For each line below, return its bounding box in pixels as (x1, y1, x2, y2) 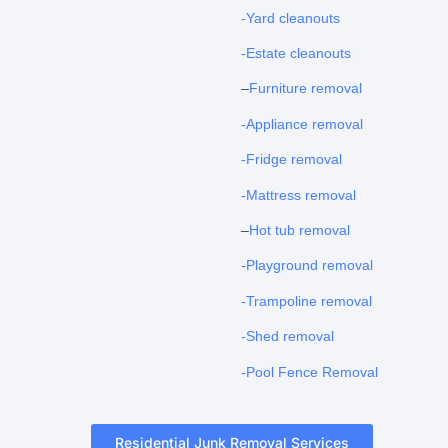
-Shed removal (240, 328, 334, 345)
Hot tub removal (248, 222, 350, 239)
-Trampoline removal (240, 292, 372, 309)
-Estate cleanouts (240, 45, 351, 62)
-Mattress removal (240, 186, 356, 203)
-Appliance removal (240, 115, 363, 132)
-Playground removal (240, 257, 373, 274)
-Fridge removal (240, 151, 342, 168)
